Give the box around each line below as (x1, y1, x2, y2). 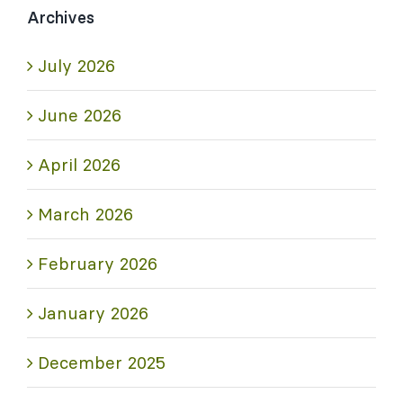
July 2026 (38, 54, 115, 76)
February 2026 (38, 252, 157, 274)
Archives (27, 6, 94, 28)
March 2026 (38, 202, 133, 225)
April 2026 (38, 153, 121, 175)
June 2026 (38, 103, 121, 126)
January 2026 (38, 301, 148, 324)
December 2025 (38, 351, 166, 373)
